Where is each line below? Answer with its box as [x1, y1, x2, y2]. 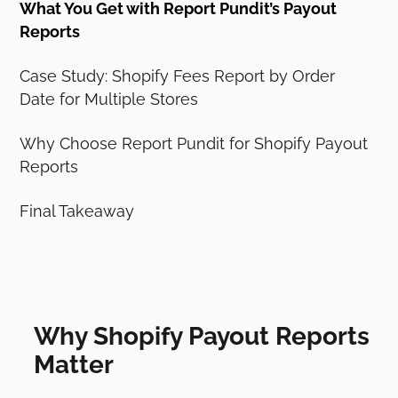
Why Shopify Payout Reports [34, 321, 370, 351]
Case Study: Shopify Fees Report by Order [20, 66, 336, 85]
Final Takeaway [20, 201, 135, 220]
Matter [34, 349, 115, 379]
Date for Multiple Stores [20, 89, 199, 108]
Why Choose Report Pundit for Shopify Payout [20, 133, 369, 153]
